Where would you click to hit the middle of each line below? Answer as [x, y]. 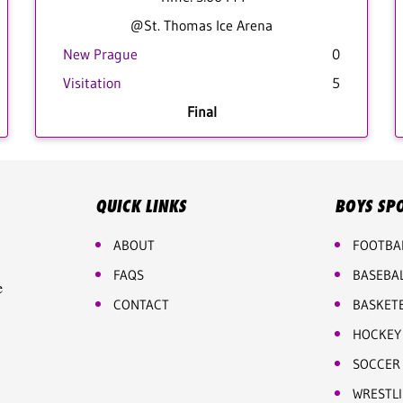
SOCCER [377, 364]
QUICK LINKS [140, 206]
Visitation [92, 83]
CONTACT [141, 304]
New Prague [100, 54]
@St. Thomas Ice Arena [201, 25]
